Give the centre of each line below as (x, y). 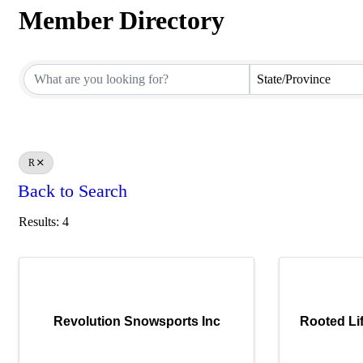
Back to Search (73, 191)
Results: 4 (44, 221)
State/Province (293, 79)
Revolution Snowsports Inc (137, 321)
